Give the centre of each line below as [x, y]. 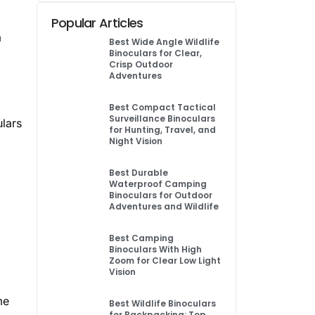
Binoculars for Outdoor [161, 195]
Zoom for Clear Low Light [165, 261]
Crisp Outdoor [141, 64]
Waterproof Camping [158, 184]
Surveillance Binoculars [162, 118]
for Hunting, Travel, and [163, 130]
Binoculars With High [156, 249]
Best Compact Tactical [163, 107]
